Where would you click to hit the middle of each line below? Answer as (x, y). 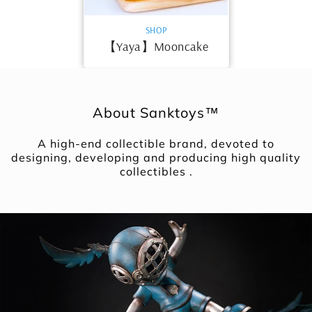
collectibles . (156, 172)
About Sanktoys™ (156, 113)
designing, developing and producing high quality (156, 158)
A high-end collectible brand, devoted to (156, 144)
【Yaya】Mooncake (156, 47)
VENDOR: (104, 30)
